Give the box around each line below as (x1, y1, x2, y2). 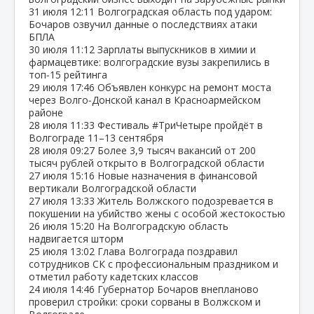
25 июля (29, 244, 70, 258)
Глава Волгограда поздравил (97, 244, 238, 258)
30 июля (29, 42, 70, 56)
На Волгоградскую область (97, 219, 228, 233)
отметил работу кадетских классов (29, 269, 198, 283)
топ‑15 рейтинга (29, 67, 107, 81)
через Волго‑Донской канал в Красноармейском (29, 93, 261, 107)
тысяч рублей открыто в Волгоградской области (29, 156, 264, 170)
